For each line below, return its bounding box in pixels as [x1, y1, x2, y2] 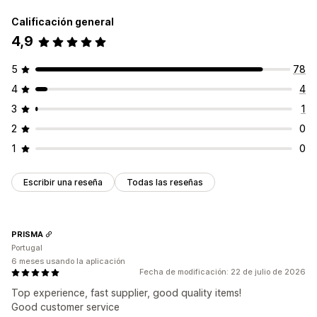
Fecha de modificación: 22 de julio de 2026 [139, 267, 306, 277]
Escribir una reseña [23, 177, 103, 188]
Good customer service [11, 301, 120, 313]
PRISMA [11, 229, 43, 239]
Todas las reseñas [127, 177, 203, 188]
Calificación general [11, 16, 114, 28]
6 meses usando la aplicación [11, 256, 125, 267]
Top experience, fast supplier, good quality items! [11, 287, 241, 299]
